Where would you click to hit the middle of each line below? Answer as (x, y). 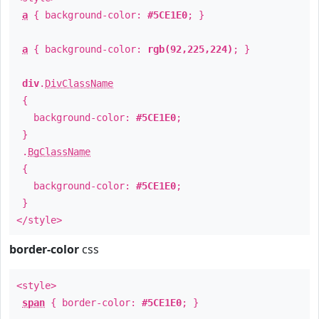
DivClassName (79, 83)
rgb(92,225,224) (190, 49)
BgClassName (59, 152)
